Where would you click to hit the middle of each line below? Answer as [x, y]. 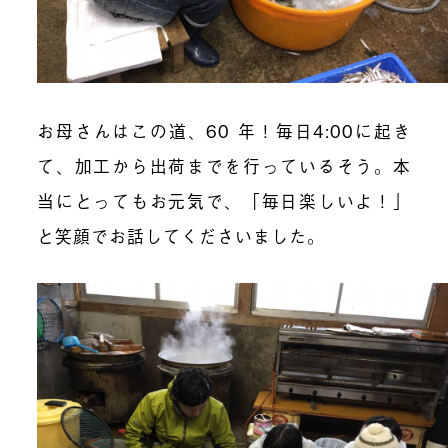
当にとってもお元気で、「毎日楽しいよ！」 [224, 200]
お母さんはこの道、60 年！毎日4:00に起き [224, 130]
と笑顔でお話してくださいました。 [181, 235]
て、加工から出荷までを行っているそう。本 [224, 165]
